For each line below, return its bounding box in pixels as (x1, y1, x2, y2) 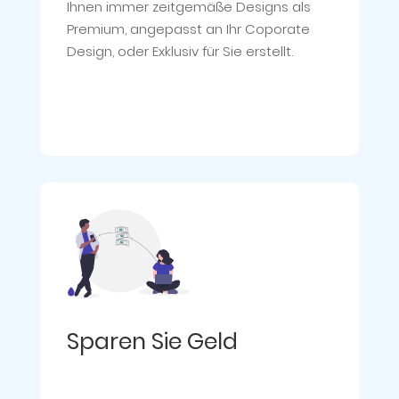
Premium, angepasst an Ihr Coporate (66, 20, 310, 39)
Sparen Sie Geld (66, 326, 238, 358)
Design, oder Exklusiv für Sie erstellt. (66, 42, 293, 61)
